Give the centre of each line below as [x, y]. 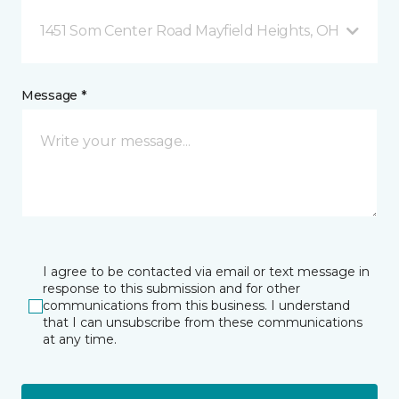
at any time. [80, 339]
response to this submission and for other [171, 289]
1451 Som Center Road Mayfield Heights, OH [190, 31]
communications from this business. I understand [196, 305]
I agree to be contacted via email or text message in [206, 272]
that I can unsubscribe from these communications [203, 322]
